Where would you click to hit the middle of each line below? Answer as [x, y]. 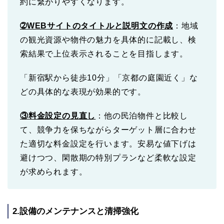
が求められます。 [54, 171]
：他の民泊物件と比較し [142, 115]
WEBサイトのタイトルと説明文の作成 [100, 25]
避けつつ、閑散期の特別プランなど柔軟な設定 [108, 157]
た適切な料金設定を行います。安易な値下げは [108, 143]
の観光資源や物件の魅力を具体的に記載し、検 [108, 39]
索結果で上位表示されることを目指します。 [104, 53]
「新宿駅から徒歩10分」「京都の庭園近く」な [109, 77]
